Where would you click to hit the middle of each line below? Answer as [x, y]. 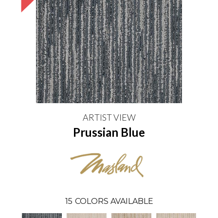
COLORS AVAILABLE [114, 201]
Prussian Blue [109, 132]
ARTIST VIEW [109, 117]
